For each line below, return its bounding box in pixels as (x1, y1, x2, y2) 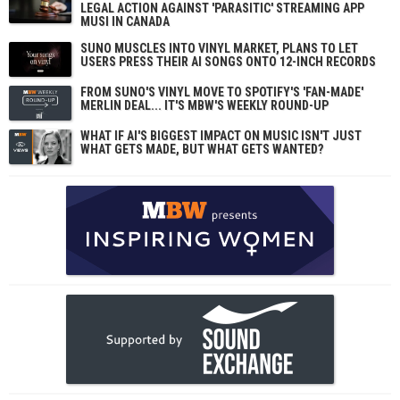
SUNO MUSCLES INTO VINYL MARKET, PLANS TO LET (80, 40, 358, 55)
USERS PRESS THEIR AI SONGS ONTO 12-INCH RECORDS (80, 54, 376, 69)
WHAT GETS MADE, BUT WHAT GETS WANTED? (80, 141, 323, 156)
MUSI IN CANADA (80, 13, 170, 29)
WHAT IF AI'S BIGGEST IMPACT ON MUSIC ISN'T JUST (80, 128, 362, 143)
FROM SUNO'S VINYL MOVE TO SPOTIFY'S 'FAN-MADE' (80, 84, 363, 99)
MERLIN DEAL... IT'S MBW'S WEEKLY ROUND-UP (80, 97, 329, 112)
